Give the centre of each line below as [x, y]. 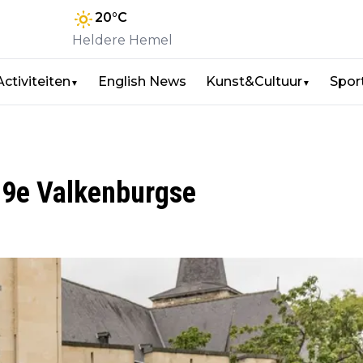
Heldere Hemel [122, 40]
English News [142, 81]
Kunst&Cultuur [254, 81]
